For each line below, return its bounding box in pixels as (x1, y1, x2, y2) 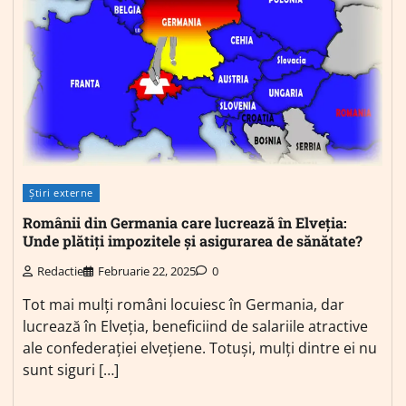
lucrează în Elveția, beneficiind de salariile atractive (23, 315, 368, 336)
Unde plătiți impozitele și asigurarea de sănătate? (23, 231, 362, 251)
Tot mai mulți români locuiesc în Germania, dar (23, 294, 344, 314)
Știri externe (29, 185, 93, 199)
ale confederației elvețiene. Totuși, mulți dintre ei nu (23, 337, 377, 358)
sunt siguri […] (23, 359, 119, 380)
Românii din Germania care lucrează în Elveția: (23, 213, 347, 233)
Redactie (37, 262, 83, 279)
